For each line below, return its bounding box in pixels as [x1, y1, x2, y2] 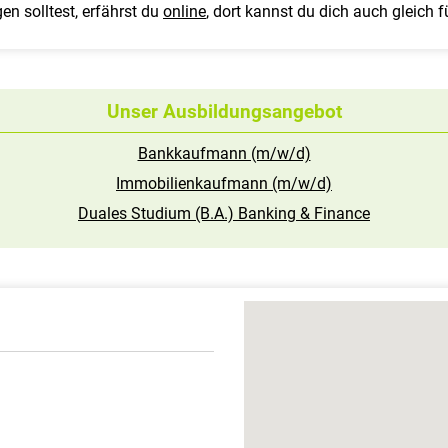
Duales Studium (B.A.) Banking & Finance [78, 204, 370, 223]
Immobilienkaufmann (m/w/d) [116, 174, 332, 193]
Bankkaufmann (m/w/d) [137, 144, 311, 163]
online [163, 2, 206, 21]
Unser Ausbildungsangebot [106, 100, 342, 123]
